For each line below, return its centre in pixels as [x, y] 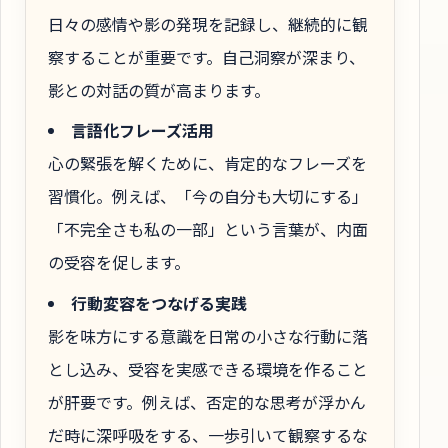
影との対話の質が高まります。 [159, 90]
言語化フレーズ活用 [142, 130]
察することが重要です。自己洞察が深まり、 [206, 57]
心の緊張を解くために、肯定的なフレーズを [207, 163]
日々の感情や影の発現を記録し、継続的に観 [208, 24]
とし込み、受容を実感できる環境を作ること [208, 368]
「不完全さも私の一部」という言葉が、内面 [208, 229]
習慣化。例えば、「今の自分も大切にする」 [208, 196]
